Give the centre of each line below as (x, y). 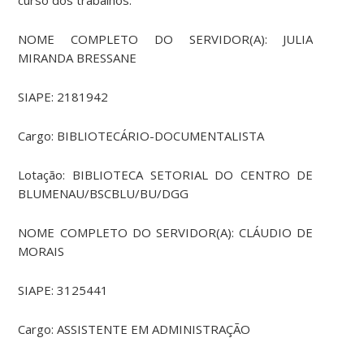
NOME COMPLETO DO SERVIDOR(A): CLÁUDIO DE (166, 233)
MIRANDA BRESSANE (78, 58)
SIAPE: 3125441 (63, 290)
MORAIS (41, 251)
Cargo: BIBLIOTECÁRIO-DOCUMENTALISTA (141, 136)
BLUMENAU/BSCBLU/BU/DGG (104, 194)
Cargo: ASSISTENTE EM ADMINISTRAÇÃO (134, 329)
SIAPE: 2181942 (63, 97)
